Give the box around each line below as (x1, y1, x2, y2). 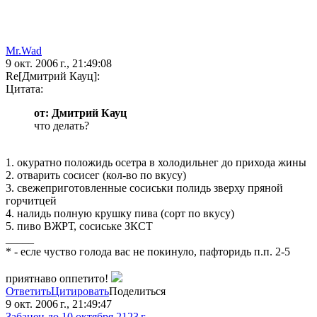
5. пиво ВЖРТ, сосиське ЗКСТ (6, 220, 153, 233)
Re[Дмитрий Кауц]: (6, 70, 100, 83)
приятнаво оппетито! (6, 272, 111, 285)
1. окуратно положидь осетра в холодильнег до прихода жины (6, 156, 306, 169)
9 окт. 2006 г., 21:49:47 (6, 298, 112, 311)
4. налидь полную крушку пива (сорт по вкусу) (6, 207, 234, 220)
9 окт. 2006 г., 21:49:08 (6, 57, 112, 70)
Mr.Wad (6, 45, 42, 57)
